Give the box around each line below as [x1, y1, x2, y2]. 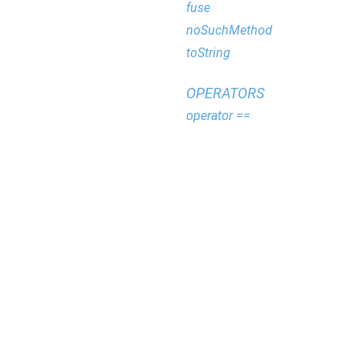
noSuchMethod [186, 23, 272, 38]
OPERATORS [186, 85, 264, 102]
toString [186, 45, 230, 60]
